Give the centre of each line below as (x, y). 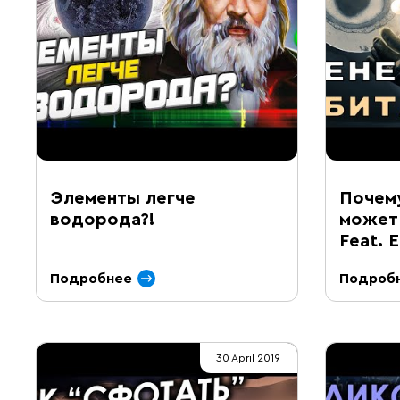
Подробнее (91, 279)
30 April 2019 (248, 358)
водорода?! (103, 220)
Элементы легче (123, 198)
